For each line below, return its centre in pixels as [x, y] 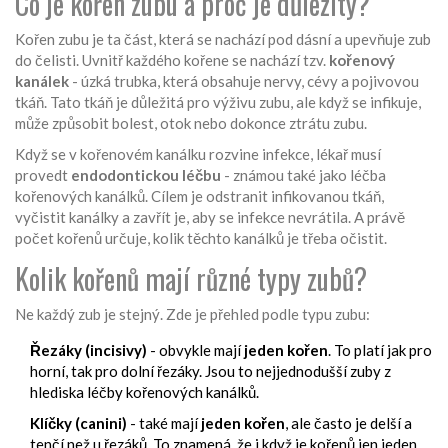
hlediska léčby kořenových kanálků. [144, 392]
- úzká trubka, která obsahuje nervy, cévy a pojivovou [244, 81]
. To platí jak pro [380, 350]
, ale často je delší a [348, 423]
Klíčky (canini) [78, 423]
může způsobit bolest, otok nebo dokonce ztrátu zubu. [191, 123]
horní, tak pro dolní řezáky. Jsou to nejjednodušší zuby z [210, 371]
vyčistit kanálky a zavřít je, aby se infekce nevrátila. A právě [210, 217]
